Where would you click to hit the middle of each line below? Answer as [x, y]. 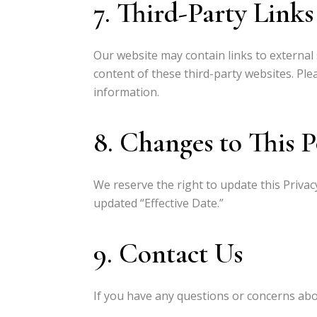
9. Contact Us [168, 253]
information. [126, 92]
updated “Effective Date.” [158, 203]
